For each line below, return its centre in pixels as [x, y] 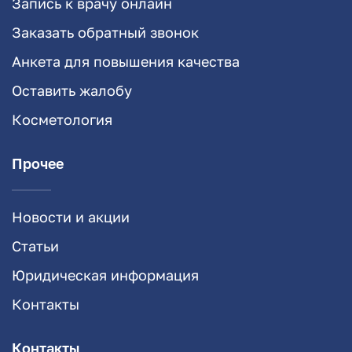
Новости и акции [71, 217]
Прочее [38, 164]
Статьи [35, 246]
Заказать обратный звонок [105, 33]
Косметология [62, 120]
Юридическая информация [105, 275]
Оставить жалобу [72, 91]
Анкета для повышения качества [126, 62]
